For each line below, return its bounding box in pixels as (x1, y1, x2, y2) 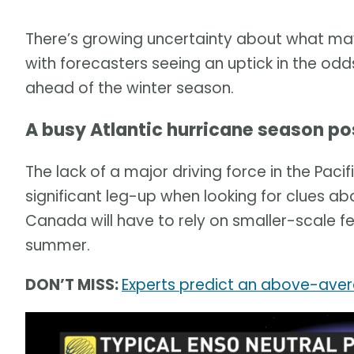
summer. (25, 235, 90, 257)
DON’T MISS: (25, 274, 122, 296)
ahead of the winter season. (25, 77, 234, 99)
